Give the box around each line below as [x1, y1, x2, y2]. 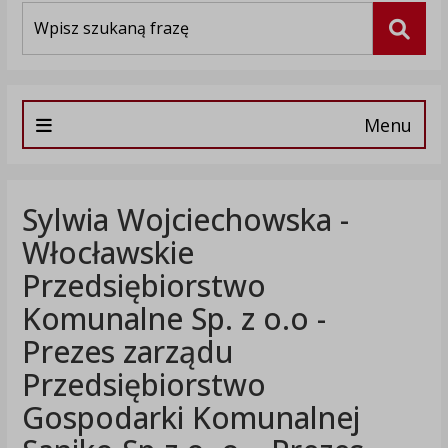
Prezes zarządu [21, 331, 234, 373]
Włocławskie [21, 232, 194, 274]
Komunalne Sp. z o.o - [21, 298, 326, 340]
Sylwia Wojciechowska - [21, 199, 349, 241]
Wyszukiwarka [20, 2, 112, 22]
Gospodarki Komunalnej [21, 397, 360, 439]
